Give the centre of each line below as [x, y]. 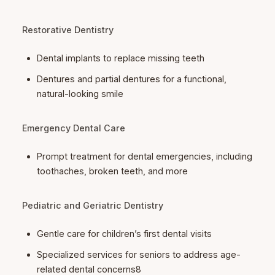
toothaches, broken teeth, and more [113, 171]
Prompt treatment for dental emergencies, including [145, 157]
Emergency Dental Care [73, 128]
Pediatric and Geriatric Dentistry [92, 206]
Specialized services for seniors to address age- [139, 255]
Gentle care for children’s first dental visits [125, 234]
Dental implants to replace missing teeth [121, 58]
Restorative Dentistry [68, 30]
